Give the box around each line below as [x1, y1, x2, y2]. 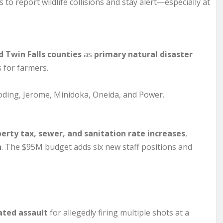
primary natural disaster [94, 48, 193, 60]
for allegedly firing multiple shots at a [48, 207, 189, 218]
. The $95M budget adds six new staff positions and [1, 141, 192, 152]
